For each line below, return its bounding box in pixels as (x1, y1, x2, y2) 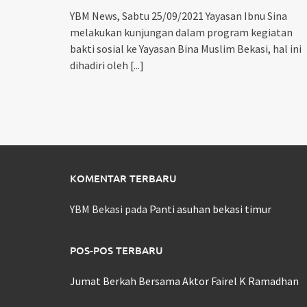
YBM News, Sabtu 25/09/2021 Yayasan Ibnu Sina (70, 9, 287, 23)
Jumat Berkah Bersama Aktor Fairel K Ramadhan (70, 274, 299, 288)
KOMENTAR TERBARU (70, 171, 177, 186)
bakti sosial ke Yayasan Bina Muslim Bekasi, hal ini (70, 42, 302, 56)
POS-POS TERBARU (70, 243, 163, 258)
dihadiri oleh (70, 58, 130, 73)
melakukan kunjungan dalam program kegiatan (70, 25, 293, 40)
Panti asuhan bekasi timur (149, 202, 271, 217)
